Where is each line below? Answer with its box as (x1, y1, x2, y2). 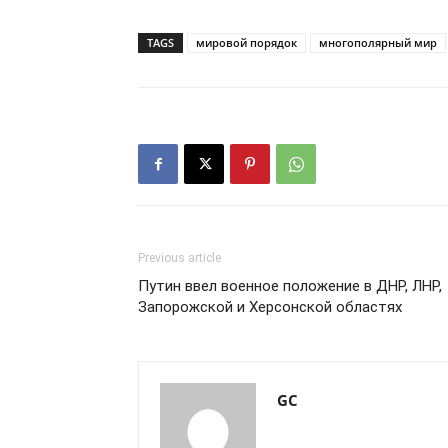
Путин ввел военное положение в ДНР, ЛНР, (138, 277, 442, 295)
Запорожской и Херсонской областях (138, 298, 402, 316)
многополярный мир (319, 35, 437, 50)
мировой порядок (196, 35, 297, 50)
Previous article (138, 251, 221, 265)
